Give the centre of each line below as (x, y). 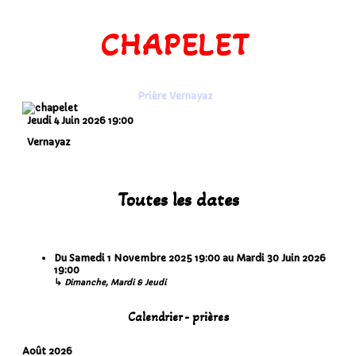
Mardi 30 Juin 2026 (281, 257)
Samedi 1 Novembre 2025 (131, 257)
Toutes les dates (178, 199)
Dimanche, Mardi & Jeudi (115, 282)
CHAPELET (175, 44)
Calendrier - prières (178, 316)
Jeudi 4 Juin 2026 (66, 120)
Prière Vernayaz (175, 95)
